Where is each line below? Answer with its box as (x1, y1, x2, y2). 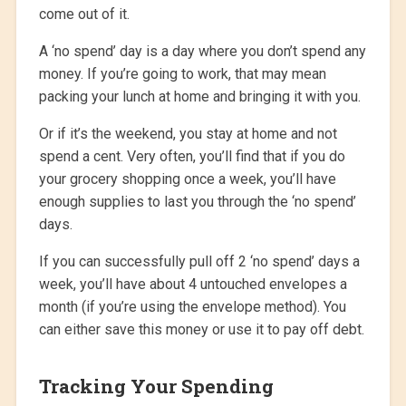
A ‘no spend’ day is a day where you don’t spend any (38, 43, 366, 61)
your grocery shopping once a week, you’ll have (38, 170, 336, 188)
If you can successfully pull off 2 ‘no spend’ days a (38, 253, 360, 271)
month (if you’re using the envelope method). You (38, 298, 346, 316)
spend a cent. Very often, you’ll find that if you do (38, 148, 345, 166)
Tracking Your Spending (38, 373, 274, 400)
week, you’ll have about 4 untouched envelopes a (38, 275, 347, 294)
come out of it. (38, 5, 130, 24)
